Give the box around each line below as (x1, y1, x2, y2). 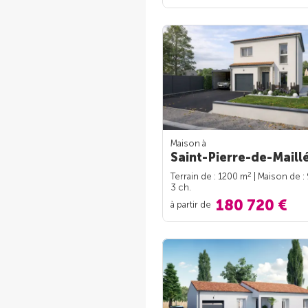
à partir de (170, 199, 213, 210)
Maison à (170, 137, 206, 148)
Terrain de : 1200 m (170, 170, 247, 181)
